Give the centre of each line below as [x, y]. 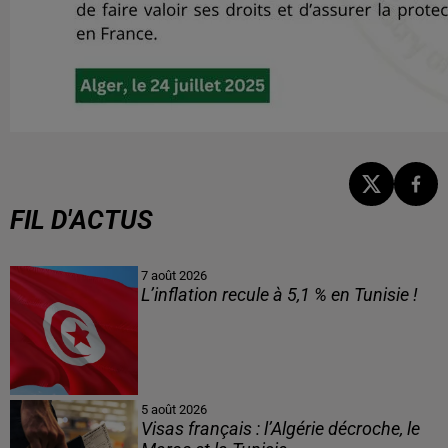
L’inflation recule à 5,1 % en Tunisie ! [279, 295]
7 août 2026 [173, 276]
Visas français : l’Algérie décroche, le [280, 428]
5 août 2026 [173, 409]
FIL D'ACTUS [81, 220]
